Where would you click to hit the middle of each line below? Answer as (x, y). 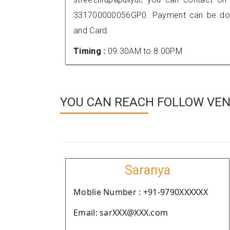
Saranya (147, 170)
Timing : (91, 51)
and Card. (91, 31)
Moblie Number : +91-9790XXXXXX (141, 192)
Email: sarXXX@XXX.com (121, 213)
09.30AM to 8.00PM (145, 51)
